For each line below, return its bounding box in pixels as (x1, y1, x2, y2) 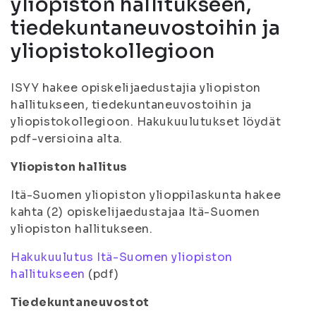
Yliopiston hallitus (11, 159, 128, 174)
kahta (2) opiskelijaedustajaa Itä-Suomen (11, 205, 260, 219)
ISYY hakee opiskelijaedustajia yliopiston (11, 80, 261, 95)
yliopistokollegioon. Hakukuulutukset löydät (11, 114, 281, 129)
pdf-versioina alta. (11, 131, 123, 146)
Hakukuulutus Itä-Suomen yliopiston (11, 250, 233, 265)
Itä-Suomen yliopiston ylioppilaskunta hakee (11, 188, 281, 202)
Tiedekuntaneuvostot (11, 295, 150, 310)
